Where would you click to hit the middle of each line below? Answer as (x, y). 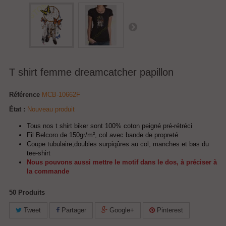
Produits (32, 192)
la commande (48, 171)
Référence (24, 95)
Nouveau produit (51, 109)
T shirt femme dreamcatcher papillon (91, 72)
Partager (73, 210)
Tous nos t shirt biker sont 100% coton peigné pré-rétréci (109, 126)
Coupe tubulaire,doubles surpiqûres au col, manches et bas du (118, 144)
